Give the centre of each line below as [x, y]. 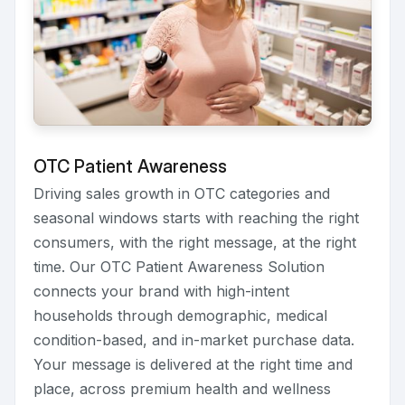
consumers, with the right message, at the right [195, 242]
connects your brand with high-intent [161, 291]
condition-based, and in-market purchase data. [194, 339]
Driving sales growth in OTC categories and [182, 193]
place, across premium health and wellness [182, 388]
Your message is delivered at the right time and [193, 364]
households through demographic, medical [180, 315]
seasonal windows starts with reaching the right [196, 217]
